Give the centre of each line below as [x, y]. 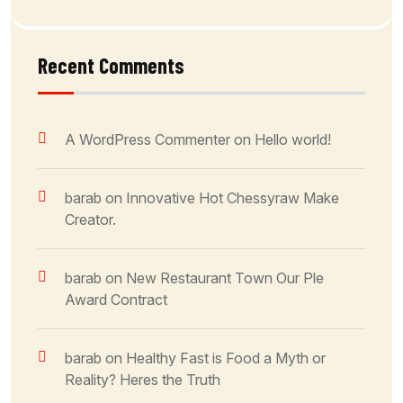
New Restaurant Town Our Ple [225, 278]
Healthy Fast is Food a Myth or [226, 358]
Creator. [90, 219]
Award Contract [116, 299]
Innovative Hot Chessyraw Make [233, 197]
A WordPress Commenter [148, 139]
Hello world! [293, 139]
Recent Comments [111, 65]
